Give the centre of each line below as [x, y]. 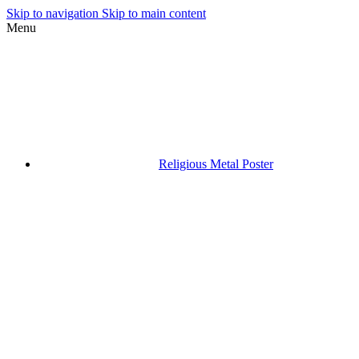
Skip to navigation [54, 13]
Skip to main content [154, 13]
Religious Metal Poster [216, 164]
